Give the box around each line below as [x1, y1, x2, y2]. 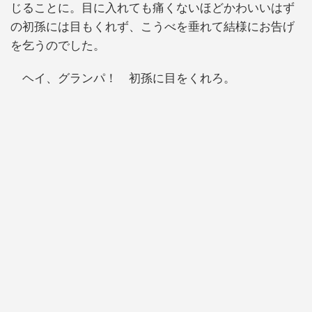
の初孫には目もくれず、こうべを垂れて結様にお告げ [10, 19, 295, 33]
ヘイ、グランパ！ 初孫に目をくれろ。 [10, 72, 235, 86]
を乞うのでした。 [10, 38, 105, 52]
